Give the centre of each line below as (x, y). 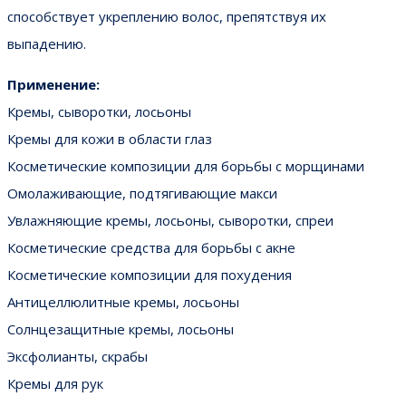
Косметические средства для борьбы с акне (151, 247)
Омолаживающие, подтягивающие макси (142, 193)
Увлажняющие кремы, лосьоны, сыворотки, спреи (170, 220)
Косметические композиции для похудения (150, 274)
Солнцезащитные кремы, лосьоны (121, 329)
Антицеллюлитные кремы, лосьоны (123, 301)
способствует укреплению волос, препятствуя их (167, 16)
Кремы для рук (55, 383)
